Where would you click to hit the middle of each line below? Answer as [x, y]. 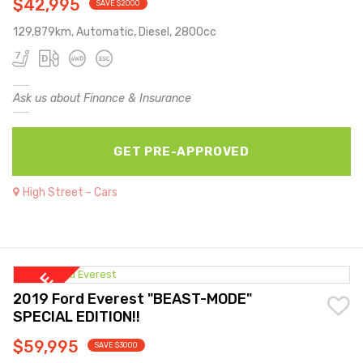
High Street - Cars [70, 192]
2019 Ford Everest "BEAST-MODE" [132, 299]
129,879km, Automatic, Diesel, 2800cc [115, 32]
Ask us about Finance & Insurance [102, 98]
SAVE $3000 [116, 346]
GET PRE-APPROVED [181, 151]
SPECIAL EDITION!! [77, 317]
